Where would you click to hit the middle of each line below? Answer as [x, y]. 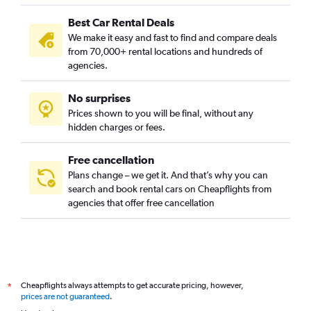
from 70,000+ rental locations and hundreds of [165, 51]
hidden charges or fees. [117, 127]
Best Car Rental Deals [121, 22]
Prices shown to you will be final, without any [161, 113]
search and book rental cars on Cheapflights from [170, 189]
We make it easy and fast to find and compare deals [173, 37]
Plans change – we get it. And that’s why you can [168, 175]
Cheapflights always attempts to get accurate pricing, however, [132, 285]
